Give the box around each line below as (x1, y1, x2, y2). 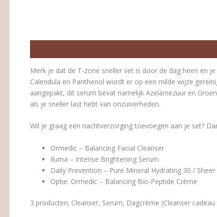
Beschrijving (30, 45, 72, 53)
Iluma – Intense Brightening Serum (50, 154, 159, 164)
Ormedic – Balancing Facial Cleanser (50, 143, 164, 153)
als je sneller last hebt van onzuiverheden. (30, 99, 160, 108)
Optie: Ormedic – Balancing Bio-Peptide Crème (50, 176, 197, 186)
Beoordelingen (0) (80, 45, 140, 53)
